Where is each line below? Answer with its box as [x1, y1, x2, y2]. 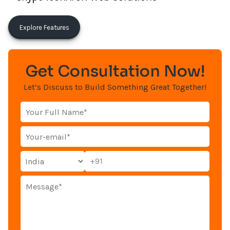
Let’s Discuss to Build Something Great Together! [24, 82, 206, 92]
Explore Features [19, 23, 69, 31]
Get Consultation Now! [25, 62, 205, 81]
